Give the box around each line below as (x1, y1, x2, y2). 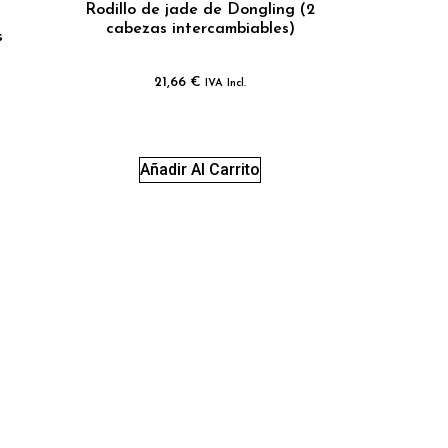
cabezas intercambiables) (105, 20, 295, 37)
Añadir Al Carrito (140, 159, 261, 179)
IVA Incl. (205, 77, 247, 89)
